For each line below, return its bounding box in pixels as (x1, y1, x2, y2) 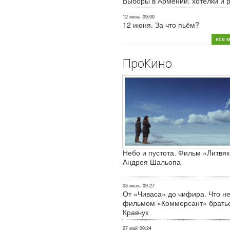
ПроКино (123, 55, 172, 72)
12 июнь (123, 13, 141, 21)
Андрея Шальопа (123, 157, 181, 167)
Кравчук (123, 207, 148, 218)
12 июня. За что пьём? (123, 20, 199, 30)
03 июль (123, 182, 141, 189)
